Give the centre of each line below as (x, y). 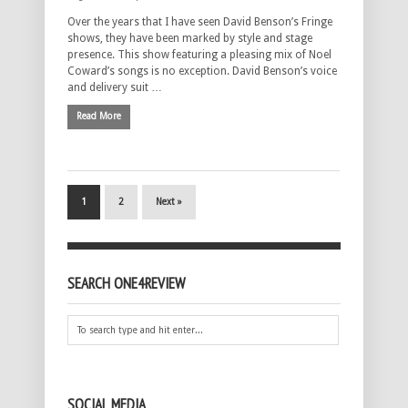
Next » (169, 202)
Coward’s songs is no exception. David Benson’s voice (202, 71)
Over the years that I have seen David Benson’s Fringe (200, 22)
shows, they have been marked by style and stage (190, 39)
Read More (99, 117)
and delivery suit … (115, 88)
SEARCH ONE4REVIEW (126, 284)
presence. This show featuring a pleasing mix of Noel (199, 55)
